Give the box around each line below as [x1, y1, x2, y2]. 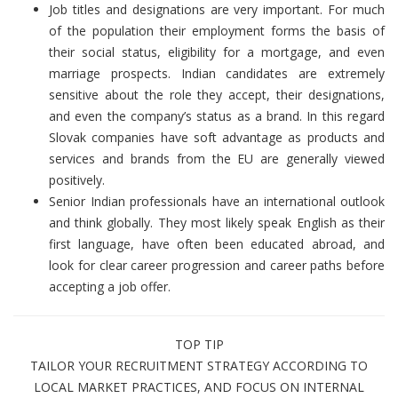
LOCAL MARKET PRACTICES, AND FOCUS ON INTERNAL [34, 378, 364, 396]
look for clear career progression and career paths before [49, 257, 385, 275]
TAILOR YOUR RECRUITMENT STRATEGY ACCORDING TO [30, 357, 368, 375]
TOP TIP [174, 336, 224, 354]
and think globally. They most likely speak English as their [49, 214, 385, 232]
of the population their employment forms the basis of [49, 22, 385, 40]
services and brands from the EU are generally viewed [49, 150, 385, 168]
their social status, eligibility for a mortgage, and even [49, 44, 385, 61]
